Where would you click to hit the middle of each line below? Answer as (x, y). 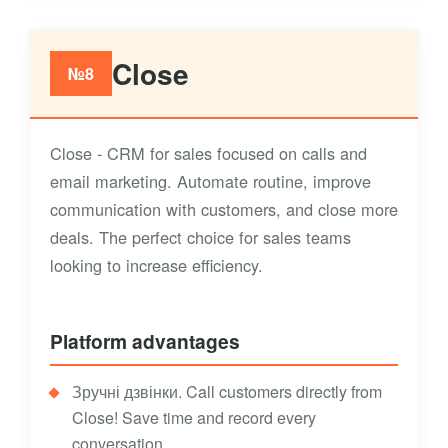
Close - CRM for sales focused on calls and (208, 153)
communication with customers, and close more (224, 209)
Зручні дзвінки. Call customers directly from (227, 392)
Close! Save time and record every (194, 418)
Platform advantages (145, 341)
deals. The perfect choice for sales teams (200, 237)
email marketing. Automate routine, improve (210, 181)
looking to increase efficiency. (156, 265)
